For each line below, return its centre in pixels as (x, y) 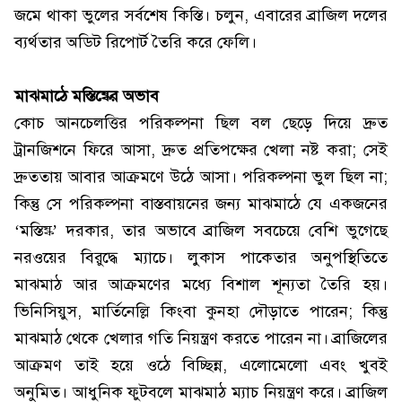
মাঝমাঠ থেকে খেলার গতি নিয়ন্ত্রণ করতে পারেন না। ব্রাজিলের (201, 339)
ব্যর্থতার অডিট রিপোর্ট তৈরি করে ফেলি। (135, 43)
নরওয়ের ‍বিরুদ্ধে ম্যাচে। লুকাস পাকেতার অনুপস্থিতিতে (201, 258)
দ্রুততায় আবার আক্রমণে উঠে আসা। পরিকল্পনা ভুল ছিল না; (201, 177)
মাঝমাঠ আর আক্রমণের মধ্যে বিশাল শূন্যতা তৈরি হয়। (201, 285)
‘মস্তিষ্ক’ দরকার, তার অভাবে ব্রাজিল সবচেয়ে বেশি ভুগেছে (201, 231)
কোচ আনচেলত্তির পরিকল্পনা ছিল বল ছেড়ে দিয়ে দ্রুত (201, 123)
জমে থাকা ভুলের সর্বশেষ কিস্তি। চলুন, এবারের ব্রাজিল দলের (201, 16)
